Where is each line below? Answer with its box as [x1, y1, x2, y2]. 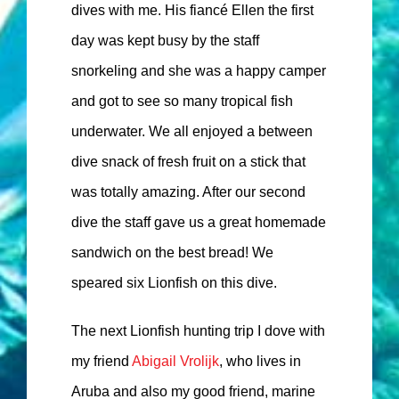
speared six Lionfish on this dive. [71, 275, 277, 291]
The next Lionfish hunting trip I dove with [71, 323, 325, 339]
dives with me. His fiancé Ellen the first [71, 3, 313, 19]
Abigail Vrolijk [132, 354, 219, 370]
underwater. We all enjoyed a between [71, 124, 313, 140]
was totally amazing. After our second [71, 184, 305, 200]
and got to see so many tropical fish [71, 94, 293, 110]
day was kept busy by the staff [71, 33, 259, 49]
